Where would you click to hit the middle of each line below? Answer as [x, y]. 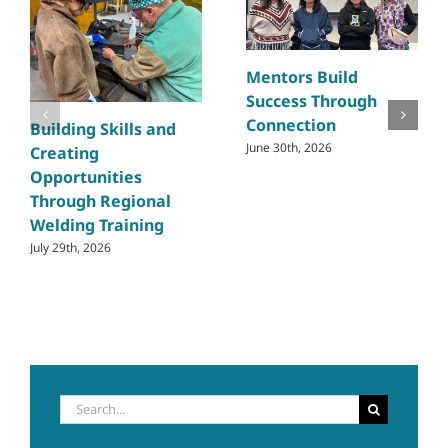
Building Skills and [103, 128]
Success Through [311, 100]
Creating [64, 152]
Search [79, 402]
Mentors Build [302, 76]
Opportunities [86, 176]
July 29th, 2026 [70, 247]
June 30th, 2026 [289, 147]
